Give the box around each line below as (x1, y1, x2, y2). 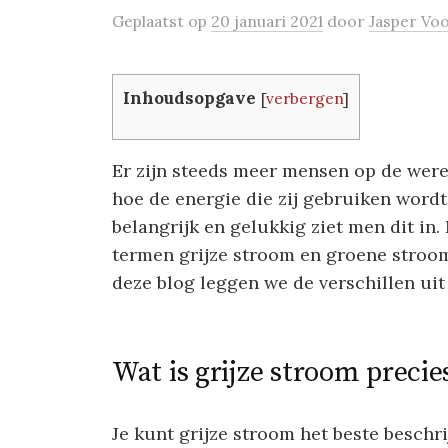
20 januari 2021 (211, 11, 323, 31)
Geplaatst (112, 11, 188, 31)
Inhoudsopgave (123, 87, 256, 109)
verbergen (266, 89, 343, 108)
